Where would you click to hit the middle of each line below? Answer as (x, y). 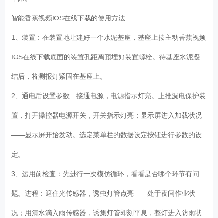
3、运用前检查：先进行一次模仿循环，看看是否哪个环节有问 (105, 173)
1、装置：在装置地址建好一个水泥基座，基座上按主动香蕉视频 (109, 37)
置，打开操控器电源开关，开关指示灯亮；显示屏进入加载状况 (107, 115)
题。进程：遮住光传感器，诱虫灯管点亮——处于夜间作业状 (103, 193)
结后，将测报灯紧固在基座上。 (61, 76)
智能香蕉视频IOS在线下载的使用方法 (70, 18)
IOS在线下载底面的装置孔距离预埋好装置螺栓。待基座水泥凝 (106, 57)
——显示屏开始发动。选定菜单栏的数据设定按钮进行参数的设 (107, 135)
